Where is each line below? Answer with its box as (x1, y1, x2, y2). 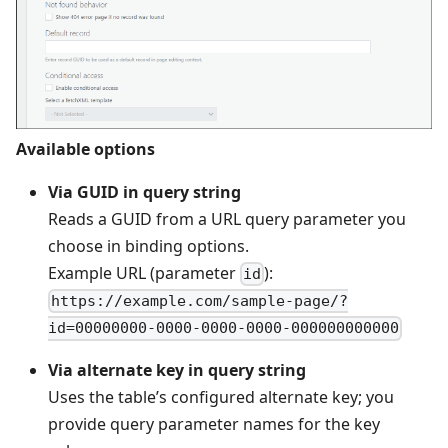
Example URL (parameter (48, 261, 240, 284)
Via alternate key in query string (48, 359, 306, 382)
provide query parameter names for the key (48, 413, 380, 436)
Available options (16, 137, 155, 160)
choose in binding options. (48, 234, 249, 257)
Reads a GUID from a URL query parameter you (48, 207, 406, 230)
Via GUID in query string (48, 180, 241, 203)
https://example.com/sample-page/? (51, 292, 349, 311)
